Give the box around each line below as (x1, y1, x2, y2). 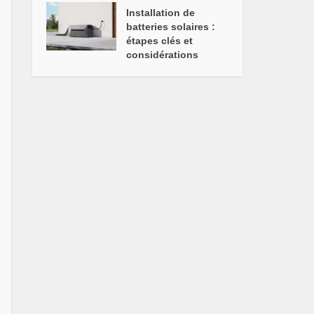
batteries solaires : (126, 21, 216, 32)
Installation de (126, 7, 196, 18)
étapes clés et (126, 35, 193, 46)
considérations (126, 49, 199, 60)
